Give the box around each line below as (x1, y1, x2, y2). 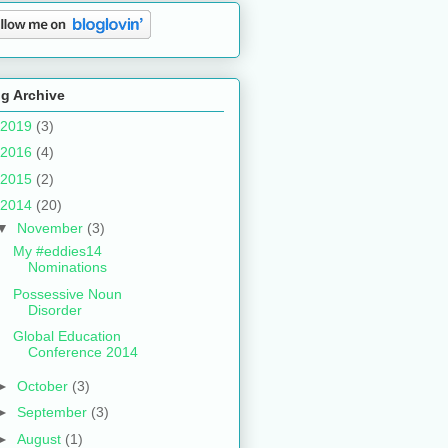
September (16, 404, 91, 421)
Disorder (27, 301, 82, 318)
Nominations (27, 259, 107, 276)
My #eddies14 (12, 243, 102, 260)
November (16, 220, 87, 237)
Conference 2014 (27, 344, 138, 361)
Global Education (12, 328, 121, 345)
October (16, 377, 72, 394)
